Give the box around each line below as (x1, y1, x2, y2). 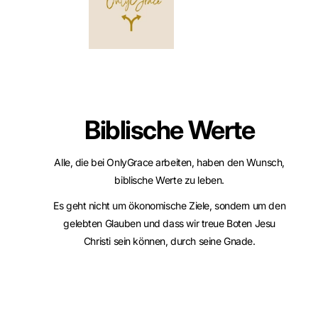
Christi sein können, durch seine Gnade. (83, 235, 256, 248)
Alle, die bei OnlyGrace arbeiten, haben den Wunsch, (54, 155, 285, 168)
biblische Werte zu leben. (114, 173, 224, 186)
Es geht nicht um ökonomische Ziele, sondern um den (53, 199, 286, 212)
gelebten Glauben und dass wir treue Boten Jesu (63, 217, 275, 230)
